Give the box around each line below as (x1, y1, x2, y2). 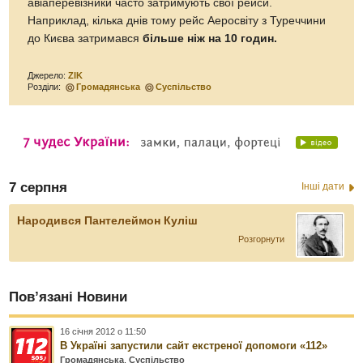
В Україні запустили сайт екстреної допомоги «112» (60, 339, 328, 352)
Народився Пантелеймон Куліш (17, 213, 199, 227)
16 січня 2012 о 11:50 (60, 326, 147, 336)
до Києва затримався (28, 32, 143, 45)
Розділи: (28, 81, 64, 92)
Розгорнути (237, 233, 284, 244)
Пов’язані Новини (9, 288, 128, 305)
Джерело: (28, 70, 69, 80)
